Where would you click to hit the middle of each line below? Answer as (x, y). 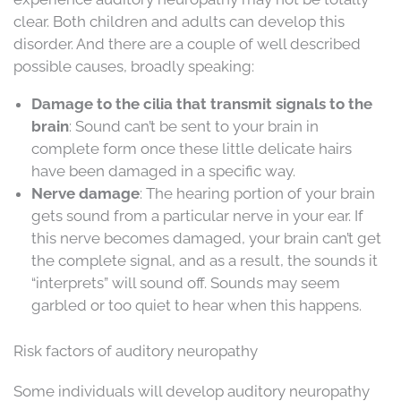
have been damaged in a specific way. (163, 171)
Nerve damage (85, 193)
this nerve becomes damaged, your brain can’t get (206, 238)
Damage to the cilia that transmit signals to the (202, 104)
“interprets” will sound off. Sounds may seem (186, 283)
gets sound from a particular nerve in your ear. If (197, 216)
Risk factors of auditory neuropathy (136, 350)
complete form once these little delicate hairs (192, 149)
